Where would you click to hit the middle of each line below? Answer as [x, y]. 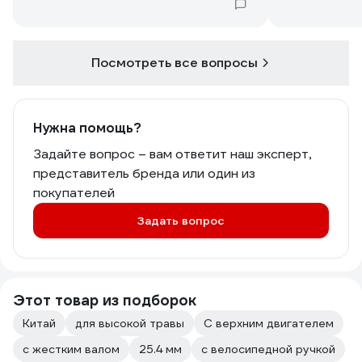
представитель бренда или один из [144, 173]
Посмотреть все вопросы [175, 63]
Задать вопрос [181, 221]
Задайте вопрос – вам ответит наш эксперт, [172, 154]
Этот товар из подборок [105, 300]
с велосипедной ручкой [268, 349]
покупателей [74, 193]
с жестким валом [71, 349]
